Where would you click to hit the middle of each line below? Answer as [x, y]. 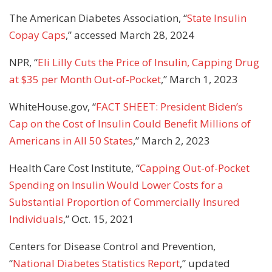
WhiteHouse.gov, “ [53, 106]
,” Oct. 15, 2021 [99, 219]
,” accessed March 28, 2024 [130, 35]
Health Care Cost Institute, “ [74, 168]
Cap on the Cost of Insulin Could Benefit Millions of [130, 123]
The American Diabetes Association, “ [98, 18]
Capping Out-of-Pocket [195, 168]
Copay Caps [37, 35]
